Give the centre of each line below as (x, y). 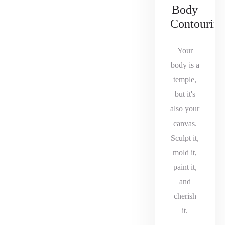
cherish (185, 196)
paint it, (185, 167)
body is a (185, 65)
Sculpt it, (185, 138)
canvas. (185, 123)
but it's (185, 94)
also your (185, 109)
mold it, (185, 152)
